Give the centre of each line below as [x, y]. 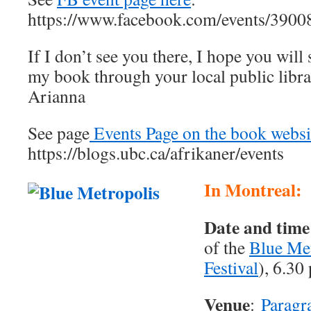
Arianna [57, 96]
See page [59, 133]
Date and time [257, 227]
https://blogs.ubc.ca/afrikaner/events [156, 153]
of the [227, 247]
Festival [231, 267]
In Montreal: [253, 190]
